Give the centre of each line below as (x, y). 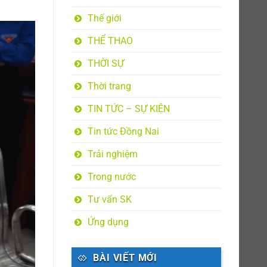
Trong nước (111, 177)
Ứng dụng (108, 222)
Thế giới (104, 18)
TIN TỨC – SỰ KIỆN (128, 109)
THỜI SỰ (105, 63)
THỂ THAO (110, 41)
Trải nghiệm (112, 154)
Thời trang (109, 86)
